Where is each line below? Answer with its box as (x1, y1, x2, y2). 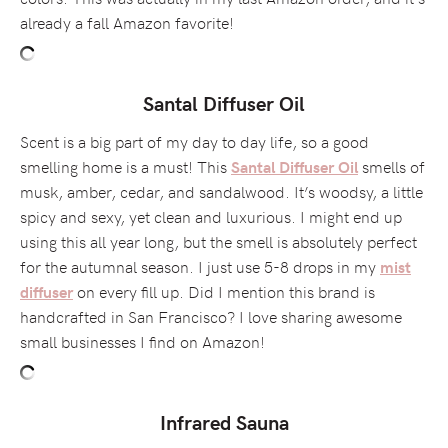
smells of (358, 154, 425, 177)
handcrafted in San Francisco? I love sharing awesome (20, 304, 402, 327)
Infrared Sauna (159, 407, 289, 435)
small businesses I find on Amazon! (20, 329, 265, 352)
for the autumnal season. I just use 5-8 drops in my (20, 254, 380, 277)
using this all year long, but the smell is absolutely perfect (20, 229, 417, 252)
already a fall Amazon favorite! (20, 10, 234, 33)
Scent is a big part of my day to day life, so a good (20, 129, 369, 152)
